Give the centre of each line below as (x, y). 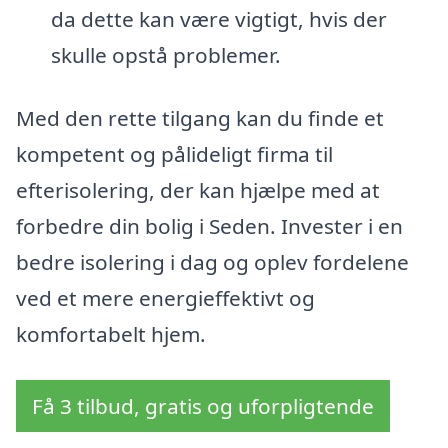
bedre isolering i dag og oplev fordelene (212, 262)
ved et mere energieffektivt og (165, 298)
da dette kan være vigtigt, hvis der (218, 18)
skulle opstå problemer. (165, 54)
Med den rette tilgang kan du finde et (200, 118)
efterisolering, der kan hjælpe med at (198, 190)
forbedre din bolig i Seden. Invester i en (209, 226)
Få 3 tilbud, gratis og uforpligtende (203, 406)
